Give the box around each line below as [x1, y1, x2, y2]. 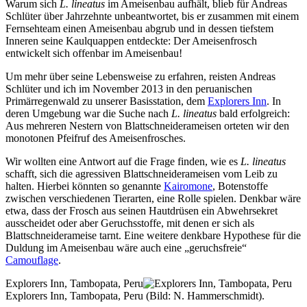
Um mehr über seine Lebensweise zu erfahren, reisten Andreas [5, 70, 275, 82]
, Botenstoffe [212, 180, 268, 192]
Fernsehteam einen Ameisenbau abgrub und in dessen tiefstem [5, 22, 273, 34]
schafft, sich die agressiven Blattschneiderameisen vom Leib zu [5, 167, 278, 180]
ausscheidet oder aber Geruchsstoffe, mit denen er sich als [5, 217, 254, 229]
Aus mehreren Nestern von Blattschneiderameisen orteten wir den [5, 119, 289, 132]
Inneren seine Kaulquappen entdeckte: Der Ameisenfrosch [5, 34, 257, 47]
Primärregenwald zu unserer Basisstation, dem [5, 95, 208, 107]
